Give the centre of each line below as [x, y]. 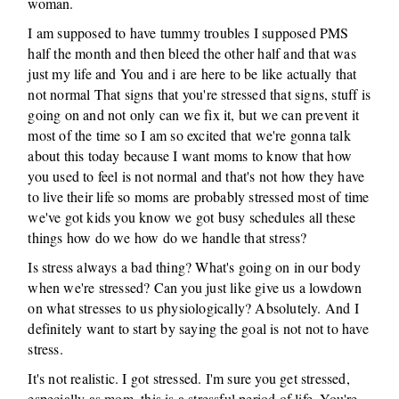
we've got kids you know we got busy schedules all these [192, 217]
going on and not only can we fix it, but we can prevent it [194, 114]
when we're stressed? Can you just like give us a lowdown [195, 287]
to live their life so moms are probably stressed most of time [199, 196]
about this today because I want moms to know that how [190, 155]
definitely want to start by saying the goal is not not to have [198, 328]
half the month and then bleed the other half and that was [192, 53]
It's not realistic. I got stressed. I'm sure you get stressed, [189, 378]
